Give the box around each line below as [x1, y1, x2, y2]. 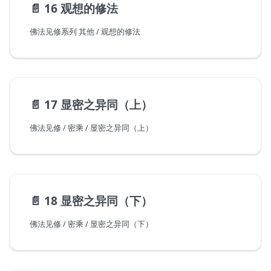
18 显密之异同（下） [44, 192, 152, 209]
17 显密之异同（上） [44, 96, 152, 113]
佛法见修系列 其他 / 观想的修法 [30, 26, 140, 38]
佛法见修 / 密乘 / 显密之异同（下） [30, 218, 153, 230]
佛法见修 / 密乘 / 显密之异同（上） [30, 122, 153, 134]
